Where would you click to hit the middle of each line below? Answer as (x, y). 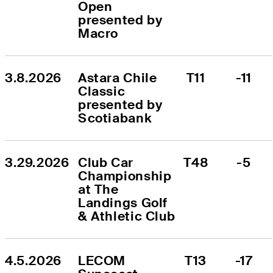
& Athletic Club (127, 216)
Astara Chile (118, 77)
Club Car (106, 162)
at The (98, 189)
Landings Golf (123, 202)
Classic (102, 91)
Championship (125, 175)
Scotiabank (115, 118)
